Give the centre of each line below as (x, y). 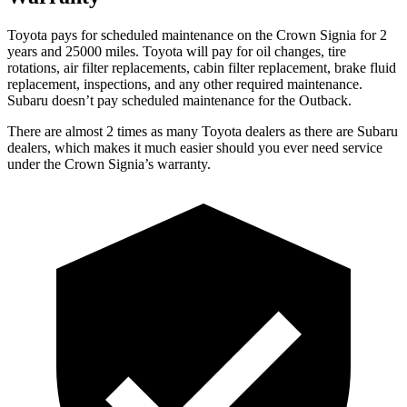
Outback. (325, 100)
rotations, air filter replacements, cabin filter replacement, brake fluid (202, 67)
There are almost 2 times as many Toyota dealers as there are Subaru (203, 131)
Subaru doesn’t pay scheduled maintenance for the (153, 100)
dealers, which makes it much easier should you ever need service (195, 147)
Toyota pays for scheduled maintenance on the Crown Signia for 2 (197, 35)
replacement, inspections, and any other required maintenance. (185, 84)
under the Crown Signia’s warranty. (109, 164)
